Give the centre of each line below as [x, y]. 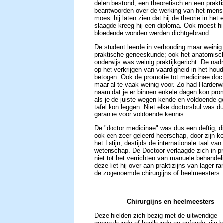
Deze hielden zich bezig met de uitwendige [156, 216]
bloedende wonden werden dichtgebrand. [152, 33]
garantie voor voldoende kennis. [140, 114]
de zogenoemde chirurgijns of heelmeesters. [158, 173]
